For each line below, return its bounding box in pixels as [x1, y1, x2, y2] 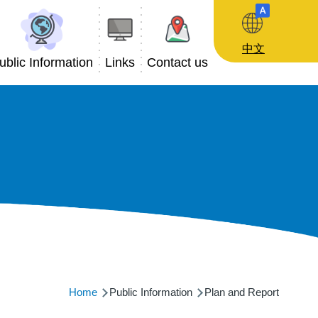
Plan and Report [202, 286, 279, 298]
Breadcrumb [69, 262, 212, 290]
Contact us [146, 55, 208, 70]
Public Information [106, 286, 192, 298]
